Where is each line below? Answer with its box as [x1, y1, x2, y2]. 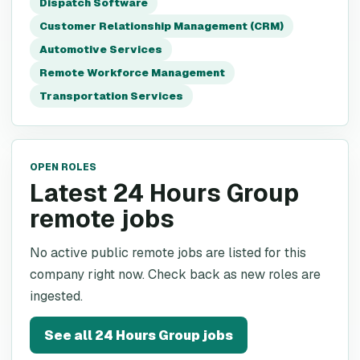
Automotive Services [39, 43, 162, 56]
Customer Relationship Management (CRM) [39, 19, 284, 33]
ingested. [30, 288, 83, 305]
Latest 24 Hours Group [30, 178, 299, 209]
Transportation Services [39, 89, 183, 103]
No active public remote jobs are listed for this [30, 244, 306, 261]
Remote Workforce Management [39, 66, 225, 80]
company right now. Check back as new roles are [30, 266, 321, 283]
